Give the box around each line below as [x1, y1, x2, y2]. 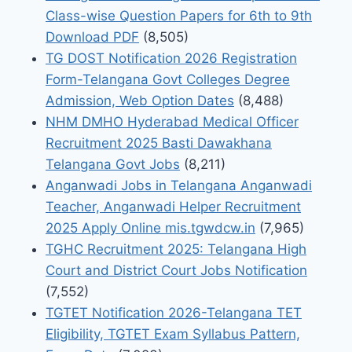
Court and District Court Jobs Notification [46, 262, 307, 279]
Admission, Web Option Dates [46, 93, 234, 109]
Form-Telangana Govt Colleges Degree [46, 71, 290, 88]
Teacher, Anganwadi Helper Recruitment [46, 199, 301, 215]
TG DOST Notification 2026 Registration [46, 50, 297, 67]
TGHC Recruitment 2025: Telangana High [46, 241, 306, 258]
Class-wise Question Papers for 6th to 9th [46, 8, 312, 24]
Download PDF [46, 29, 139, 46]
